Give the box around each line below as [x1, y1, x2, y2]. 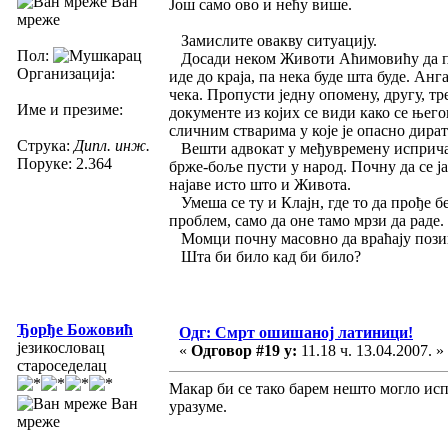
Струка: [17, 136, 74, 154]
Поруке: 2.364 [17, 154, 112, 172]
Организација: [17, 64, 115, 82]
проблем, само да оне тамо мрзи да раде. [169, 211, 444, 229]
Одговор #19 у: [191, 341, 297, 359]
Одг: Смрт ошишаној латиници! [179, 323, 413, 341]
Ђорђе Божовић [17, 320, 133, 338]
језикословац [17, 338, 105, 356]
